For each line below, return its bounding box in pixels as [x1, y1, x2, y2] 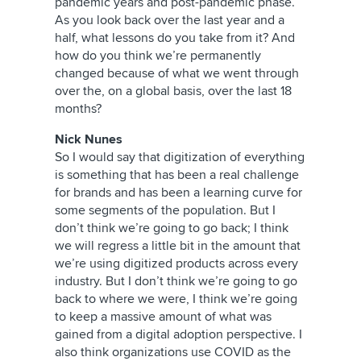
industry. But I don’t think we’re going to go [55, 273, 297, 289]
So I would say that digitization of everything [55, 149, 305, 165]
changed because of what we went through [55, 65, 299, 81]
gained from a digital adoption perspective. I [55, 326, 302, 342]
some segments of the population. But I [55, 202, 276, 218]
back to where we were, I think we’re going [55, 291, 297, 307]
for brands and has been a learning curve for [55, 185, 302, 201]
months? [55, 101, 102, 117]
